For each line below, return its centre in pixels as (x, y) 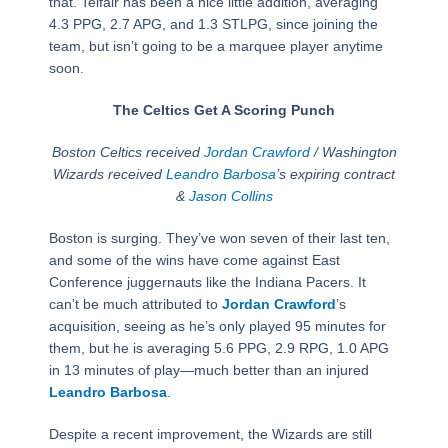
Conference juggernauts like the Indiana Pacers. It (207, 282)
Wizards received (109, 174)
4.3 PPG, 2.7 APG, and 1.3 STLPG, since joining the (213, 24)
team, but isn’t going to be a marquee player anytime (215, 46)
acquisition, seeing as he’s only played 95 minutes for (217, 326)
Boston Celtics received (127, 152)
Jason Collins (230, 196)
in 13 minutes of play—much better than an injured (208, 370)
